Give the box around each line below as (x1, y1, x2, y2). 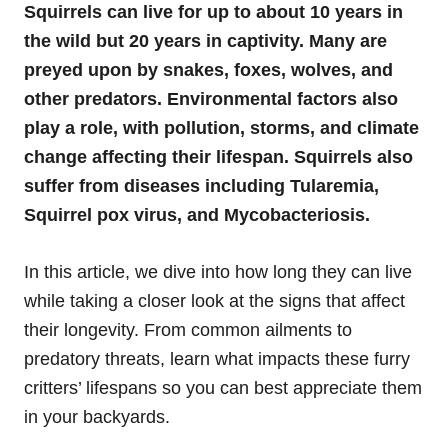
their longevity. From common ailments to (24, 319, 352, 340)
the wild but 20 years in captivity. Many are (24, 30, 387, 51)
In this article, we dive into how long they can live (24, 261, 412, 282)
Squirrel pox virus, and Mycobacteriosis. (24, 204, 370, 225)
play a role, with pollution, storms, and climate (24, 117, 419, 138)
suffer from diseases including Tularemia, (24, 175, 379, 196)
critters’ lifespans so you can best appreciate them (24, 377, 422, 398)
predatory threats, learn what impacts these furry (24, 348, 410, 369)
